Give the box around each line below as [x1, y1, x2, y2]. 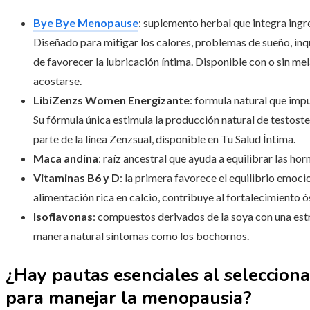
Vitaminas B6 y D [33, 171, 120, 185]
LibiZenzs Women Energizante [33, 93, 190, 107]
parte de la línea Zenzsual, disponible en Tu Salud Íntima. [33, 132, 295, 146]
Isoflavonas [33, 210, 93, 224]
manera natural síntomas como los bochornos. [33, 229, 249, 243]
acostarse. [33, 74, 82, 88]
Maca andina [33, 152, 98, 165]
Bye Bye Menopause [33, 16, 138, 30]
